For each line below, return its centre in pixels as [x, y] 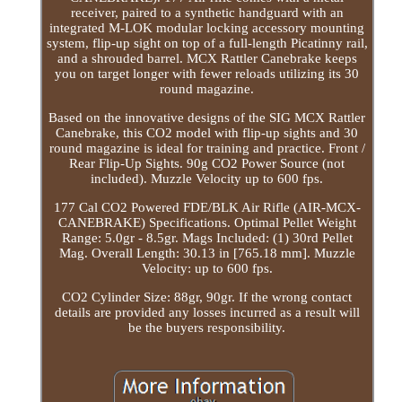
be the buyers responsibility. [207, 327]
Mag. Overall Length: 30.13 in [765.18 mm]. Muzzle [207, 253]
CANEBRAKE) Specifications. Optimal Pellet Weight [207, 222]
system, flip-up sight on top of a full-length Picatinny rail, [207, 43]
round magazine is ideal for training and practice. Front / [207, 148]
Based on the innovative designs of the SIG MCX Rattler [207, 117]
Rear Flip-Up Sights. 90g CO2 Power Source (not [207, 163]
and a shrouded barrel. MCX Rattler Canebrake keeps [207, 58]
